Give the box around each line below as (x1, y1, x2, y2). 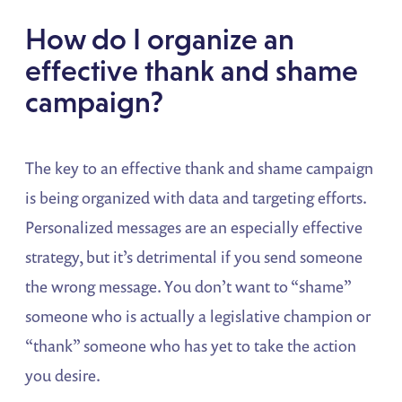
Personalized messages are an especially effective (25, 215, 363, 238)
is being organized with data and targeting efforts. (25, 186, 367, 208)
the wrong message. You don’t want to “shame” (25, 275, 352, 297)
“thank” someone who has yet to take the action (25, 334, 357, 356)
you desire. (25, 363, 101, 386)
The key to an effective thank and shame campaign (25, 156, 374, 179)
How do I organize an (25, 22, 295, 56)
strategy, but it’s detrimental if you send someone (25, 245, 363, 267)
